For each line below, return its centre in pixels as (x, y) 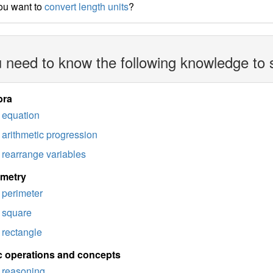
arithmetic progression (49, 134)
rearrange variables (44, 154)
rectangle (22, 232)
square (16, 212)
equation (20, 115)
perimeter (22, 193)
